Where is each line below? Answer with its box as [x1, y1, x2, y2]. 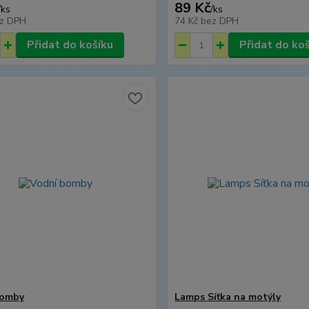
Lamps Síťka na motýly [175, 290, 281, 303]
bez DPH [201, 14, 239, 28]
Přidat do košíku [26, 37, 113, 52]
